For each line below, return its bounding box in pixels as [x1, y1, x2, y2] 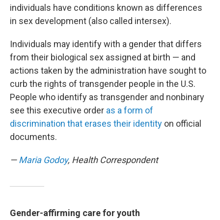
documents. [10, 132, 57, 142]
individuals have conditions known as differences [10, 2, 202, 13]
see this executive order [10, 105, 106, 115]
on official [162, 118, 201, 129]
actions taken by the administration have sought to [10, 65, 206, 76]
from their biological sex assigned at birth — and [10, 52, 195, 62]
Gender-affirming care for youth [10, 208, 140, 218]
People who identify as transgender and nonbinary [10, 92, 204, 102]
